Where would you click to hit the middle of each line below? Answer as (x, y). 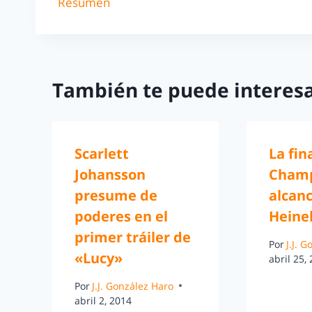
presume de (116, 196)
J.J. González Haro (133, 286)
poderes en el (121, 217)
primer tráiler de (133, 237)
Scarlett (102, 154)
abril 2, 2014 (103, 300)
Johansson (110, 175)
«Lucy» (99, 258)
